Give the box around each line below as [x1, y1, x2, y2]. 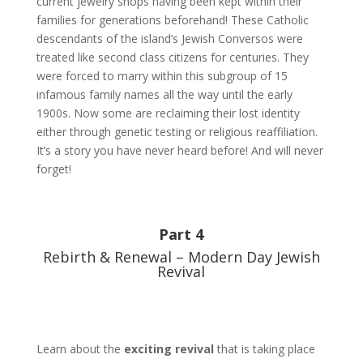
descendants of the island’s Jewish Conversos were [36, 31, 303, 46]
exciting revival [123, 341, 214, 357]
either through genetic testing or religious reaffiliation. [36, 124, 318, 139]
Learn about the [36, 341, 124, 357]
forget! [36, 161, 71, 177]
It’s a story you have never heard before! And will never [36, 143, 323, 158]
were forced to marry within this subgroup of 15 [36, 68, 288, 83]
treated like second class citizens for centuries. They [36, 49, 309, 65]
